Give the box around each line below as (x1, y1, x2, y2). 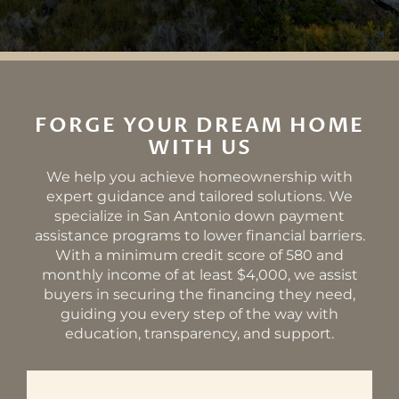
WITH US (147, 134, 252, 162)
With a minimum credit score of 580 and (55, 247, 344, 265)
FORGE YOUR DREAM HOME (35, 111, 364, 140)
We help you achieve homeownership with (46, 168, 353, 186)
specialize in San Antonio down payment (54, 208, 345, 225)
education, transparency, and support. (65, 325, 334, 343)
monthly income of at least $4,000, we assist (41, 266, 358, 284)
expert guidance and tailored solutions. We (46, 188, 353, 206)
